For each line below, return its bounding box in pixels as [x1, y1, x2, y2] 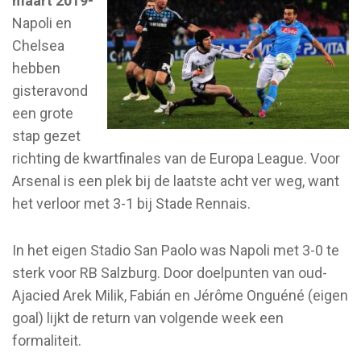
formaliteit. [12, 331, 81, 349]
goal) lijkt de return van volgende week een [12, 309, 284, 326]
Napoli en [12, 14, 72, 31]
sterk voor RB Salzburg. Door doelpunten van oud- [12, 263, 327, 281]
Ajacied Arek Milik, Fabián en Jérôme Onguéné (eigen [12, 286, 348, 304]
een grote [12, 104, 73, 122]
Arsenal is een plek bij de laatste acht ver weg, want [12, 172, 339, 189]
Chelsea [12, 36, 64, 54]
